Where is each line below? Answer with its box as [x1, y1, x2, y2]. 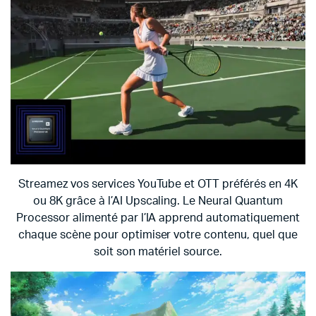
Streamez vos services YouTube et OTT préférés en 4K [18, 178, 298, 190]
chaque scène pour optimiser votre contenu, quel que [18, 229, 298, 241]
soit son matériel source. [93, 245, 223, 257]
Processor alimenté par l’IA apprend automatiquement [16, 212, 300, 224]
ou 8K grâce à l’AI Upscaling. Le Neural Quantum [33, 195, 283, 207]
